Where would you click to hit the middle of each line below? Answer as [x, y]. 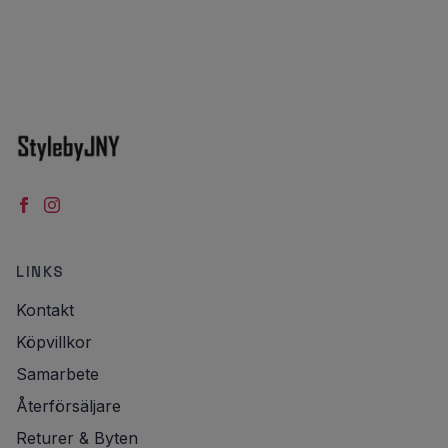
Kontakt [45, 310]
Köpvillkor [54, 342]
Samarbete [57, 374]
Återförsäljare [68, 406]
